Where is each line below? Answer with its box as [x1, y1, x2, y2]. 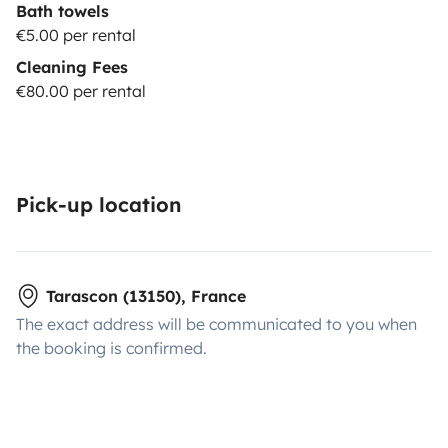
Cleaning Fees [16, 57, 128, 78]
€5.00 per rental [16, 25, 136, 46]
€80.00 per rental [16, 81, 146, 102]
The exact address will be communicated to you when [16, 314, 417, 335]
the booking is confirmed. [16, 338, 207, 359]
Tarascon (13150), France [46, 286, 246, 307]
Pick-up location [16, 192, 181, 218]
